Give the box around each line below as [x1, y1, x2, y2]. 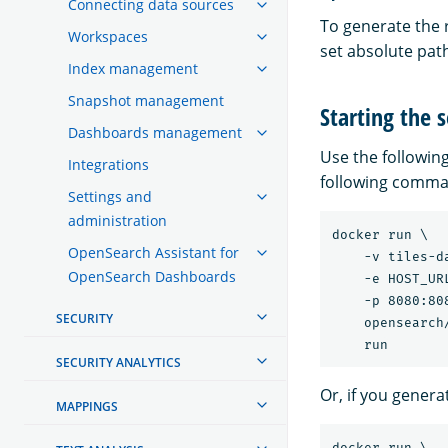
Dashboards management [68, 122, 242, 142]
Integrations [68, 154, 149, 174]
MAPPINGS [56, 397, 118, 415]
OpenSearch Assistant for [68, 242, 239, 262]
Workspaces [68, 26, 148, 46]
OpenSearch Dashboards [68, 266, 236, 286]
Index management [68, 58, 198, 78]
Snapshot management [68, 90, 224, 110]
